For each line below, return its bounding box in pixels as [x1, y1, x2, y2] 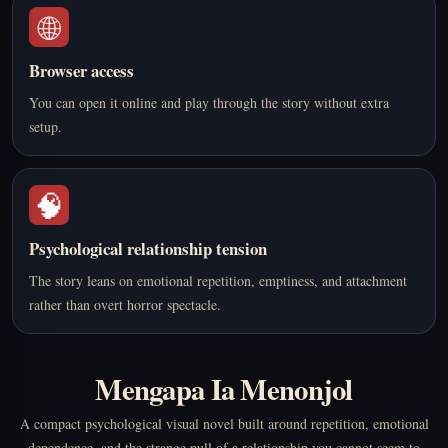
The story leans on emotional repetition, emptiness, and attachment [29, 271, 407, 291]
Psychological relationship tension [29, 236, 267, 262]
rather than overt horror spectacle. [29, 295, 221, 315]
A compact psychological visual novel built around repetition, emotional [19, 414, 429, 434]
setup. [29, 117, 62, 137]
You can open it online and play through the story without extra [29, 93, 389, 113]
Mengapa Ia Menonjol [95, 368, 353, 411]
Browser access [29, 58, 134, 84]
